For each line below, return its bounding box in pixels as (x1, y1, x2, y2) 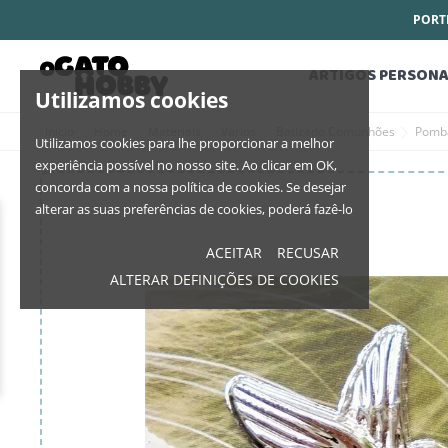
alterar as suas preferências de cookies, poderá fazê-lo (35, 200, 353, 218)
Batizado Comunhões (276, 123, 395, 140)
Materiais (148, 123, 201, 140)
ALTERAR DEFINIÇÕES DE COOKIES (110, 270, 340, 289)
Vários (221, 123, 256, 140)
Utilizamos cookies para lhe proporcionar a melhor (35, 134, 334, 152)
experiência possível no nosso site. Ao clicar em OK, (35, 156, 337, 174)
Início (45, 123, 74, 140)
